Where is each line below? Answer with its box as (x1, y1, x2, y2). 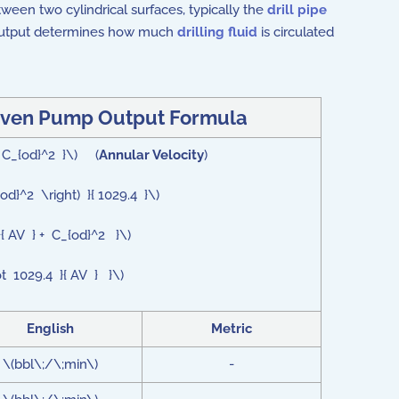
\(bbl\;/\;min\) (3, 356, 98, 372)
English (27, 321, 74, 337)
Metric (211, 321, 252, 337)
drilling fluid (177, 24, 257, 40)
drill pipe (267, 2, 327, 18)
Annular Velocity (98, 147, 204, 163)
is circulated (257, 24, 334, 40)
